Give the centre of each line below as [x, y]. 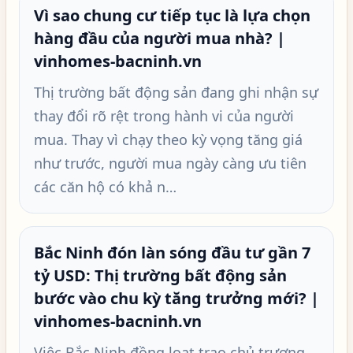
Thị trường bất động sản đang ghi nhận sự [176, 92]
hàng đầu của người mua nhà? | [160, 38]
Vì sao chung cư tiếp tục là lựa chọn [172, 15]
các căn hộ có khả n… [105, 187]
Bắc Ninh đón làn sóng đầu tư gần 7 [172, 253]
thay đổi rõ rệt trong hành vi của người [164, 116]
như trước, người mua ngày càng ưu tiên [170, 163]
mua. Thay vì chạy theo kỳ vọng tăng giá [168, 139]
